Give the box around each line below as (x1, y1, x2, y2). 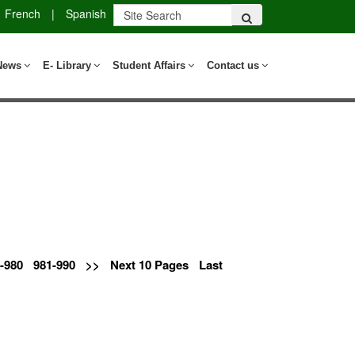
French (5, 5, 40, 21)
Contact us (207, 59, 259, 71)
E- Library (43, 59, 91, 71)
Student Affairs (113, 59, 185, 71)
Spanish (66, 5, 106, 21)
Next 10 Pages (110, 255, 189, 273)
